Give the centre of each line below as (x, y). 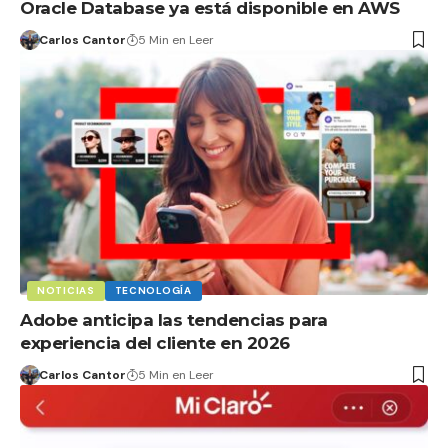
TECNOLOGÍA (153, 290)
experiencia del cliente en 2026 (155, 342)
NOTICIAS (66, 290)
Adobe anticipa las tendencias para (173, 319)
